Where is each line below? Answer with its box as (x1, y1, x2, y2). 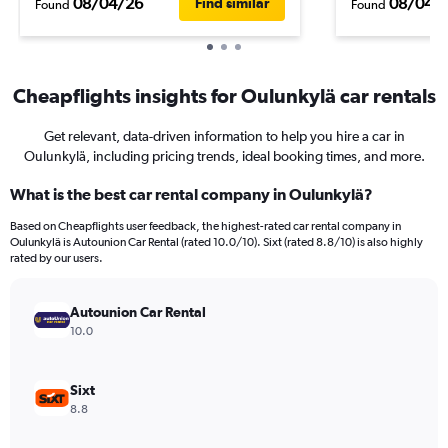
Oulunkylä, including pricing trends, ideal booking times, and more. (23, 148, 425, 164)
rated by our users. (10, 251, 103, 265)
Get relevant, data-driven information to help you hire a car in (43, 128, 405, 144)
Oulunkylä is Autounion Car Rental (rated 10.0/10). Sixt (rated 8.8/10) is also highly (10, 235, 423, 249)
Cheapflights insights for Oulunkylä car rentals (12, 84, 436, 107)
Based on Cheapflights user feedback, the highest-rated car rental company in (10, 219, 401, 233)
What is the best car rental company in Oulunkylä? (10, 185, 373, 203)
